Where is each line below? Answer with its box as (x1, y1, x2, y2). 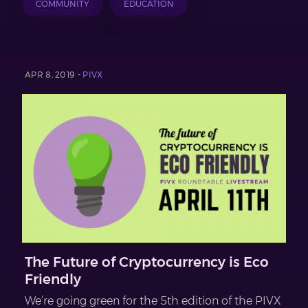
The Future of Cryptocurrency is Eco (25, 253, 269, 270)
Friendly (25, 270, 81, 287)
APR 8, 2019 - (25, 69, 83, 80)
